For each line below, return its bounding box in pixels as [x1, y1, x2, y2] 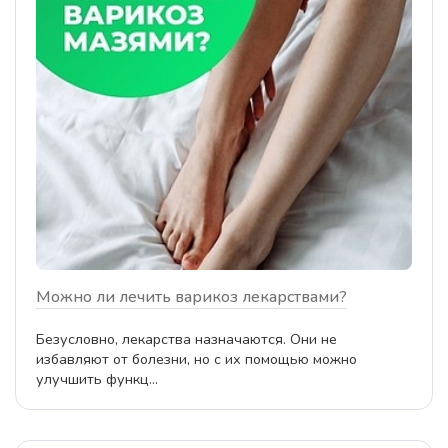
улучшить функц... [36, 369, 158, 390]
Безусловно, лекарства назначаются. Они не [36, 329, 337, 350]
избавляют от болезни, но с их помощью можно [36, 349, 357, 370]
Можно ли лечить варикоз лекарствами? [36, 286, 347, 309]
